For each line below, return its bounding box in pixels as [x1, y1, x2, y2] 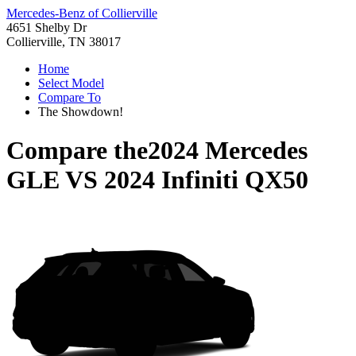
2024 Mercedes [148, 136, 308, 165]
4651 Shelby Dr [6, 21, 87, 34]
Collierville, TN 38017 [6, 35, 121, 48]
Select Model [38, 76, 104, 90]
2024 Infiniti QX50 [104, 165, 308, 195]
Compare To [38, 91, 101, 104]
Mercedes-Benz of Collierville [6, 6, 157, 20]
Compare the [6, 136, 148, 165]
